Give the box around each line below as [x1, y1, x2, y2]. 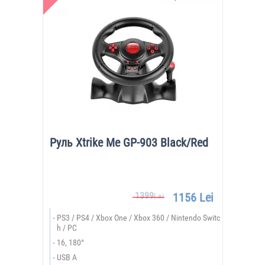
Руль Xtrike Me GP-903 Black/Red [49, 135, 208, 150]
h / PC [56, 223, 77, 232]
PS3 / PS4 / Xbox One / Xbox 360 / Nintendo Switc [56, 213, 220, 222]
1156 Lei [172, 190, 214, 205]
